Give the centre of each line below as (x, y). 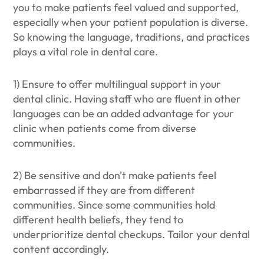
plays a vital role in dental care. (87, 52)
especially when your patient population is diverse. (131, 22)
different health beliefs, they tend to (98, 220)
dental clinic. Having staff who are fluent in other (127, 99)
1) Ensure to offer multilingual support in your (117, 84)
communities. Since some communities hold (114, 205)
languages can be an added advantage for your (124, 113)
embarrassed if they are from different (104, 190)
